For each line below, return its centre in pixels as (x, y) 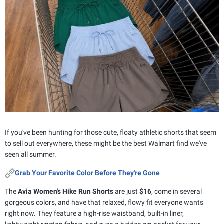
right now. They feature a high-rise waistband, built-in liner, (94, 214)
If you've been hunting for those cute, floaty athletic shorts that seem (111, 132)
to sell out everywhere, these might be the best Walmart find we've (106, 143)
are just (126, 192)
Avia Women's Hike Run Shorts (66, 192)
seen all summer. (31, 154)
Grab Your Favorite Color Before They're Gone (87, 173)
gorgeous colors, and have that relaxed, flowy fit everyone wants (104, 203)
